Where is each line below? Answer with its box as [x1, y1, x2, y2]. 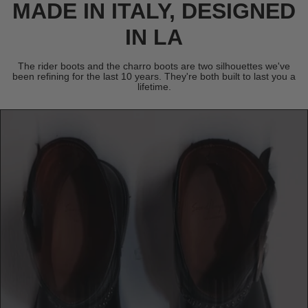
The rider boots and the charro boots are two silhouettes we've [18, 60, 290, 71]
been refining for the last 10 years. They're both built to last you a [12, 71, 296, 82]
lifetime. [137, 81, 171, 92]
